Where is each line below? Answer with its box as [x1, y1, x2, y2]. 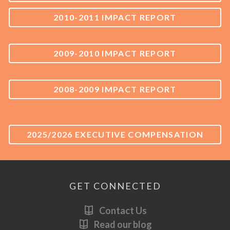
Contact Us [99, 204, 147, 216]
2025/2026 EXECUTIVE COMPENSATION [26, 129, 204, 139]
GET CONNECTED [69, 180, 161, 191]
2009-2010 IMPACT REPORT [53, 48, 177, 58]
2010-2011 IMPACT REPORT [53, 12, 177, 22]
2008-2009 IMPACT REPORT [53, 84, 177, 94]
